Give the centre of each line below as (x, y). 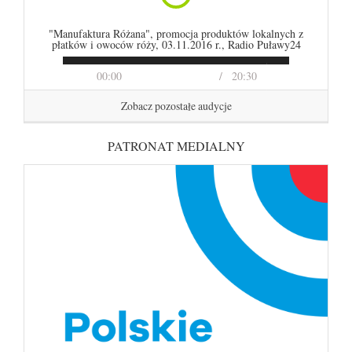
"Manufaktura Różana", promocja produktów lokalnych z (176, 33)
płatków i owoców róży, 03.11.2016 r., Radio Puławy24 (176, 44)
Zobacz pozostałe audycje (176, 106)
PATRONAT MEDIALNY (176, 146)
